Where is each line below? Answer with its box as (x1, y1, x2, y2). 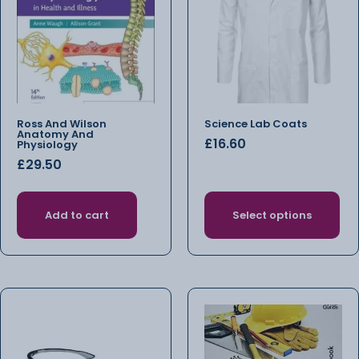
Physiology (17, 137, 78, 153)
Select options (232, 207, 312, 223)
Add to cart (45, 207, 109, 223)
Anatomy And (17, 127, 94, 143)
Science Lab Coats (204, 116, 307, 132)
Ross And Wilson (17, 116, 107, 132)
